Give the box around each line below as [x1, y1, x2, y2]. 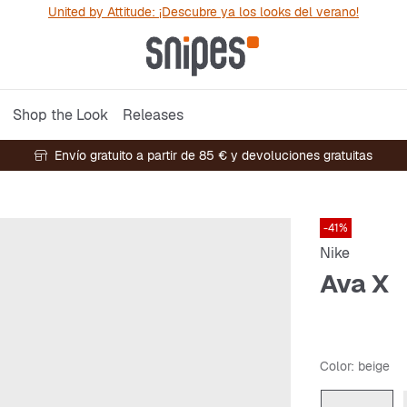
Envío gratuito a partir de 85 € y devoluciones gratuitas [55, 147, 372, 164]
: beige [351, 358, 390, 374]
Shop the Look [13, 104, 108, 124]
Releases [123, 104, 184, 124]
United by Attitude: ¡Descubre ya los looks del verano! [48, 4, 359, 20]
